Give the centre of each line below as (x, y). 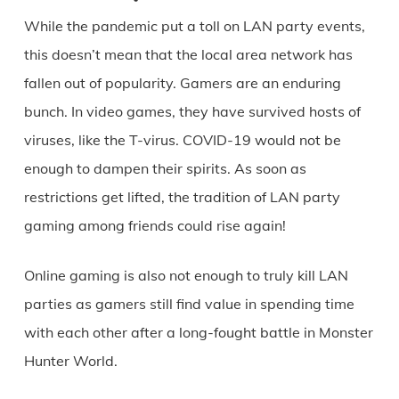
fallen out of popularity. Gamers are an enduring (182, 83)
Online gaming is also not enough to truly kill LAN (186, 276)
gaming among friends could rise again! (155, 226)
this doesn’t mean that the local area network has (188, 55)
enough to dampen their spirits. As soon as (165, 169)
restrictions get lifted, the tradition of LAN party (182, 197)
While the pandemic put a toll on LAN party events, (194, 26)
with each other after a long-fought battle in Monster (198, 333)
